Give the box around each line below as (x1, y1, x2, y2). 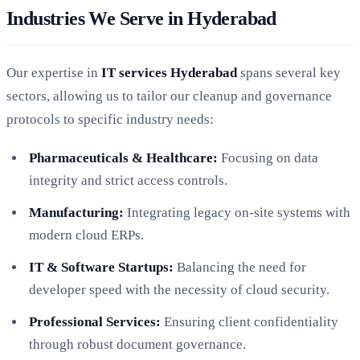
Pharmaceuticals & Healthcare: (29, 149, 218, 166)
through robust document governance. (29, 336, 246, 352)
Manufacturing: (29, 204, 124, 220)
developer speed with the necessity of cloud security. (29, 281, 329, 297)
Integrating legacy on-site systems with (124, 204, 350, 220)
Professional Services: (29, 313, 161, 329)
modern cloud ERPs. (29, 227, 144, 243)
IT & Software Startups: (29, 259, 174, 275)
